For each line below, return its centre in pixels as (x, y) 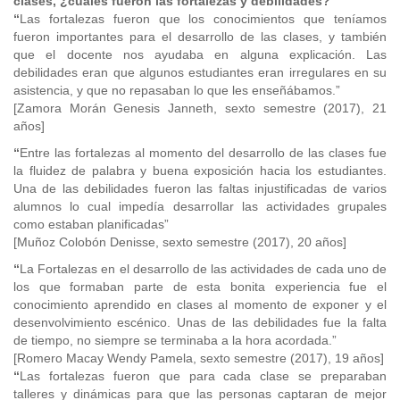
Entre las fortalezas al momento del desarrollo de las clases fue (203, 153)
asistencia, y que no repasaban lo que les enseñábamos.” (177, 90)
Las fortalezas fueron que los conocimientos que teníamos (203, 19)
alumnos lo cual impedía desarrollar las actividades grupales (200, 206)
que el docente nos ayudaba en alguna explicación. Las (200, 54)
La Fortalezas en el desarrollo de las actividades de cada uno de (203, 269)
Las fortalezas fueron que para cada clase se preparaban (203, 376)
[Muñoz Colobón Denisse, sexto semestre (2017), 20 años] (180, 242)
